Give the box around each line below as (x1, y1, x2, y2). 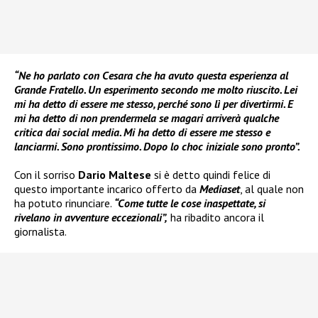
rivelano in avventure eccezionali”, (14, 210, 168, 225)
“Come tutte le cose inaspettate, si (114, 196, 265, 211)
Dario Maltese (78, 168, 151, 182)
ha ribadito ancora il (168, 210, 264, 225)
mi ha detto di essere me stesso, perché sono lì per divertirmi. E (14, 97, 293, 111)
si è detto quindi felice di (151, 168, 270, 182)
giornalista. (14, 224, 67, 239)
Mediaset (199, 182, 240, 197)
